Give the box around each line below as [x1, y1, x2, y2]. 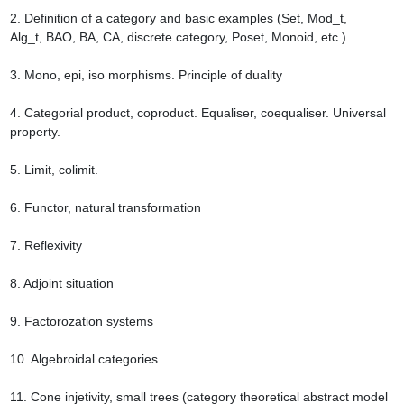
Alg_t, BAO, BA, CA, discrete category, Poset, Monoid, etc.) [9, 30, 346, 45]
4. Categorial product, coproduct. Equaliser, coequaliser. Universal [9, 106, 386, 121]
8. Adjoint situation [9, 276, 114, 291]
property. [9, 124, 60, 140]
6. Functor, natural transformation [9, 200, 201, 216]
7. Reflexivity [9, 238, 82, 253]
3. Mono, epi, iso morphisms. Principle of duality [9, 68, 282, 83]
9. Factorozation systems [9, 314, 153, 329]
